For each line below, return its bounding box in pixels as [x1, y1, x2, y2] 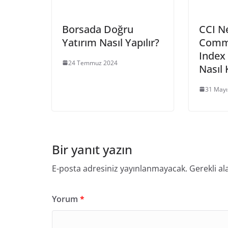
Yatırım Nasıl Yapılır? [62, 35, 159, 49]
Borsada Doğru [62, 22, 133, 36]
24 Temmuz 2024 [68, 58, 118, 67]
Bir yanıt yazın [52, 140, 132, 158]
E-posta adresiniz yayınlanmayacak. [52, 162, 187, 174]
